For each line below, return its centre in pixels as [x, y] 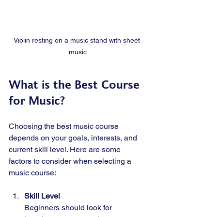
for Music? [37, 101]
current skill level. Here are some [66, 149]
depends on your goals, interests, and [74, 138]
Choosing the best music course [65, 126]
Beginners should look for [69, 207]
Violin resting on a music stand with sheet [77, 40]
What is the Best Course [76, 85]
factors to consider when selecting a [71, 161]
